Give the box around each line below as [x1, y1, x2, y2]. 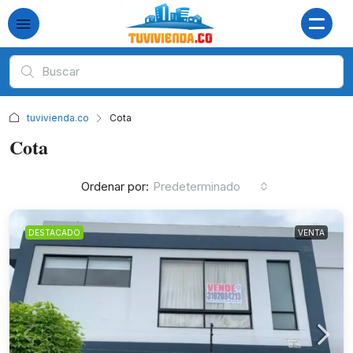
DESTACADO [28, 228, 80, 237]
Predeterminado [153, 179, 240, 194]
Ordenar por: [81, 179, 149, 194]
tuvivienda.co [27, 112, 89, 124]
